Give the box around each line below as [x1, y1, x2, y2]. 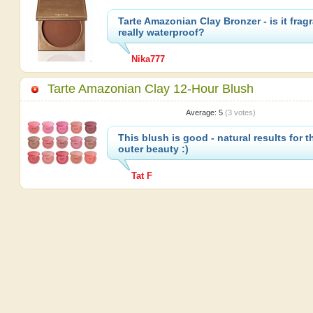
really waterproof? [117, 26, 205, 38]
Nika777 [131, 53, 165, 64]
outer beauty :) [117, 143, 189, 154]
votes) [231, 108, 256, 117]
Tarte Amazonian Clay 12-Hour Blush [47, 81, 254, 96]
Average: [185, 108, 219, 117]
